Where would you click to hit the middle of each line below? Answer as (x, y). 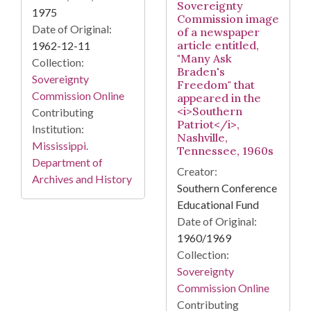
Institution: (58, 129)
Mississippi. (60, 146)
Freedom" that (216, 85)
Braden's (201, 72)
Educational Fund (218, 205)
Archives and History (82, 179)
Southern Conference (227, 188)
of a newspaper (218, 32)
